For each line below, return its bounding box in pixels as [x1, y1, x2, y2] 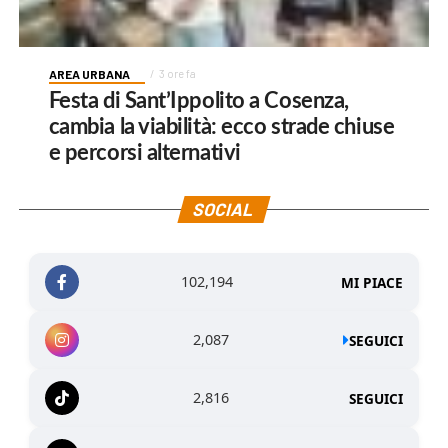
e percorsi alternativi [48, 142, 241, 165]
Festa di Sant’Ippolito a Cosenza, [48, 90, 349, 113]
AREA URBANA [48, 67, 130, 82]
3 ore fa [158, 67, 196, 81]
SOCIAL [191, 198, 258, 221]
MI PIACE [341, 272, 404, 292]
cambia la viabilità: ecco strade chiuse [48, 116, 395, 139]
